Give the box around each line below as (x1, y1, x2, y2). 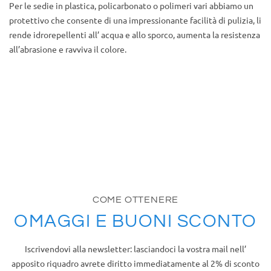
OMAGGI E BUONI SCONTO (14, 212, 257, 231)
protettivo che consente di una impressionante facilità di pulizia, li (9, 15, 261, 26)
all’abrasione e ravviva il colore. (9, 44, 126, 55)
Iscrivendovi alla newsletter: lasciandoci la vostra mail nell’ (25, 243, 246, 255)
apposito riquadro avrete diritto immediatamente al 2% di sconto (11, 258, 260, 269)
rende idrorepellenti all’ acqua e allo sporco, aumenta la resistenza (9, 29, 260, 41)
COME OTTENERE (92, 195, 179, 205)
